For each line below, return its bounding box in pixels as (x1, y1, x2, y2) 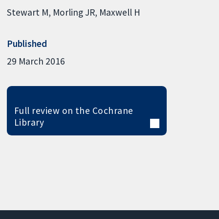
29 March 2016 (7, 55, 66, 67)
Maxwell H (99, 6, 141, 18)
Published (7, 37, 47, 49)
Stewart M (7, 6, 49, 18)
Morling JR (53, 6, 95, 18)
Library (14, 116, 44, 129)
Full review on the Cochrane (14, 105, 133, 117)
